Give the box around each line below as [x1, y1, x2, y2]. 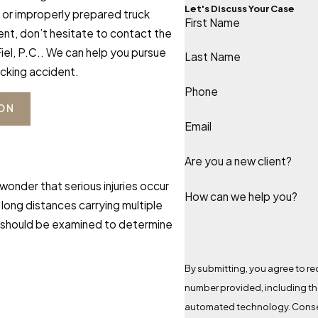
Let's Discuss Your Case [184, 2, 295, 14]
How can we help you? [184, 189, 297, 203]
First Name [184, 15, 240, 29]
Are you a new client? [184, 153, 292, 168]
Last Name [184, 50, 241, 64]
